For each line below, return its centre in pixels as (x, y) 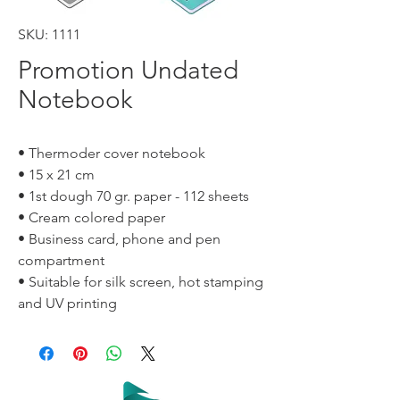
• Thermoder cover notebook (112, 153)
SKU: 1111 (49, 34)
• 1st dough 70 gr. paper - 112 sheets (133, 196)
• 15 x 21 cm (56, 175)
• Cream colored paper (92, 217)
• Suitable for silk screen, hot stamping (141, 282)
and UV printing (67, 303)
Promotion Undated (128, 70)
